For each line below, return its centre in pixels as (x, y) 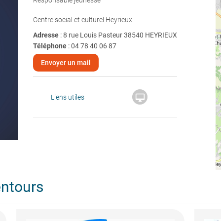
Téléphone (50, 46)
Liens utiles (68, 97)
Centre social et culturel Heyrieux (82, 20)
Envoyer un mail (66, 63)
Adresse (46, 35)
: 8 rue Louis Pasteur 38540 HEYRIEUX (118, 35)
